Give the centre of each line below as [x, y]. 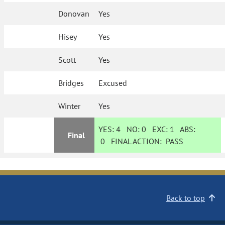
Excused [113, 83]
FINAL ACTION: [136, 141]
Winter [70, 106]
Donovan [74, 14]
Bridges [71, 83]
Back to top [185, 198]
